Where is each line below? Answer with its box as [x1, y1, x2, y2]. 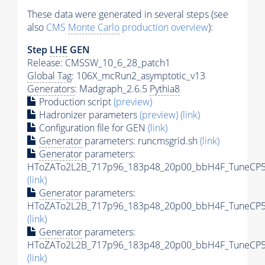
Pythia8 [150, 82, 180, 95]
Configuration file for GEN [37, 121, 148, 134]
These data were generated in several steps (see [27, 7, 228, 21]
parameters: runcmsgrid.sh [82, 134, 200, 147]
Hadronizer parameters [37, 108, 140, 121]
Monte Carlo [68, 20, 119, 34]
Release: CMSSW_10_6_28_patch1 [27, 56, 170, 69]
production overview [119, 20, 208, 34]
